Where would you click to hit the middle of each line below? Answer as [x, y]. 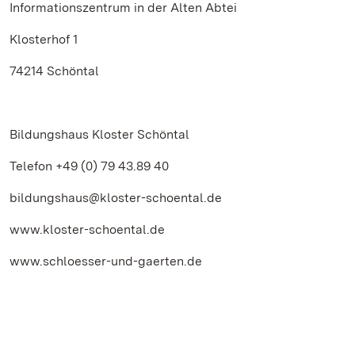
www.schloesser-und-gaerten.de [106, 261]
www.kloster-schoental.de [87, 229]
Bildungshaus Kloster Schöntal [99, 134]
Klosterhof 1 [44, 39]
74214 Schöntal [54, 71]
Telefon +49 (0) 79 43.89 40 [89, 166]
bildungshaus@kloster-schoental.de [116, 198]
